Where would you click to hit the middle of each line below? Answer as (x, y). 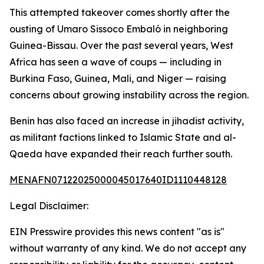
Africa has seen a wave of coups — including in (115, 62)
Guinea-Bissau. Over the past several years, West (121, 45)
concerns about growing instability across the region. (129, 95)
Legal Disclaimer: (49, 206)
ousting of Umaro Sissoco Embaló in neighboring (119, 29)
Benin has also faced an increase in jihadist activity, (127, 121)
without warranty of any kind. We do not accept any (128, 248)
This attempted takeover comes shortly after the (120, 12)
